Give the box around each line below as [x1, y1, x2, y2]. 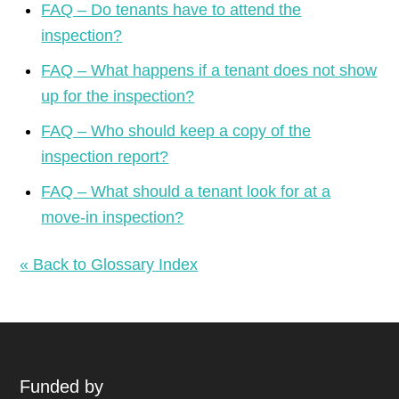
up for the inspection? [41, 87, 195, 105]
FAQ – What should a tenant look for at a [41, 183, 331, 200]
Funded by [20, 377, 104, 396]
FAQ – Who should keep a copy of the [41, 122, 312, 140]
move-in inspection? [41, 208, 184, 226]
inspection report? [41, 148, 169, 166]
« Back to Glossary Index [20, 256, 199, 273]
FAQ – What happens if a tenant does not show [41, 61, 378, 79]
